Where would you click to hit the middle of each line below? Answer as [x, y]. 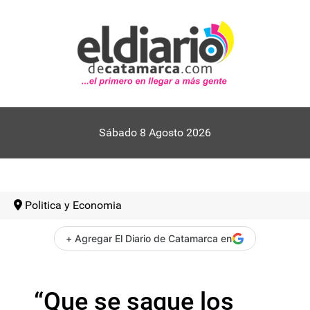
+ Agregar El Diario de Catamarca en [149, 238]
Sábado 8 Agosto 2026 [155, 133]
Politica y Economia [73, 205]
